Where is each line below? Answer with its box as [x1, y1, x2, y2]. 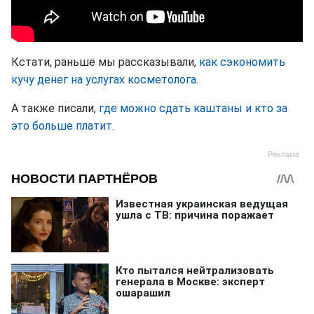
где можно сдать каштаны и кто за [99, 102, 287, 116]
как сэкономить [199, 55, 285, 69]
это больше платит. [11, 119, 114, 133]
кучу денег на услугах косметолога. [11, 73, 198, 87]
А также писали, [11, 102, 99, 116]
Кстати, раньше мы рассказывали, [11, 55, 199, 69]
